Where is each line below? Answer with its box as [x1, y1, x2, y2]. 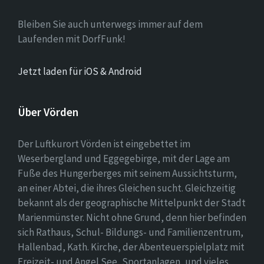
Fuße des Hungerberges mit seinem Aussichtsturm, [18, 166, 237, 180]
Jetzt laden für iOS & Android [18, 64, 142, 78]
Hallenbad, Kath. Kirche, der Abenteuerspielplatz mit [18, 240, 245, 253]
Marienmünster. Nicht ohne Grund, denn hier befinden [18, 210, 246, 224]
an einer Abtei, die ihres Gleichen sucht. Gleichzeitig [18, 181, 236, 194]
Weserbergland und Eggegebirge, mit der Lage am [18, 151, 230, 165]
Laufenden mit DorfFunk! [18, 32, 126, 45]
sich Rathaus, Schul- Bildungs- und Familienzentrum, [18, 225, 243, 239]
